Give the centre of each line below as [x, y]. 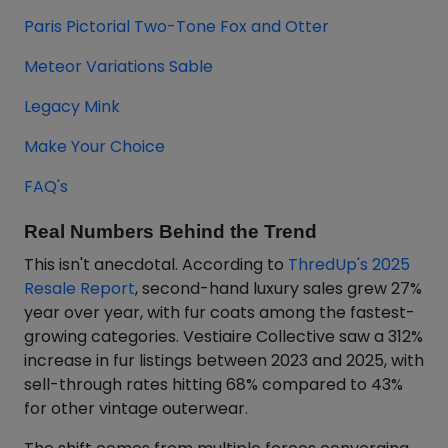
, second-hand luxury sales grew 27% [278, 288]
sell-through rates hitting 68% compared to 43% [213, 384]
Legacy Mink [72, 106]
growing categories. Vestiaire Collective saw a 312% [223, 336]
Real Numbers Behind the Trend [170, 231]
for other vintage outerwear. [136, 408]
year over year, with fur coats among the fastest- [219, 312]
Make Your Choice [94, 146]
